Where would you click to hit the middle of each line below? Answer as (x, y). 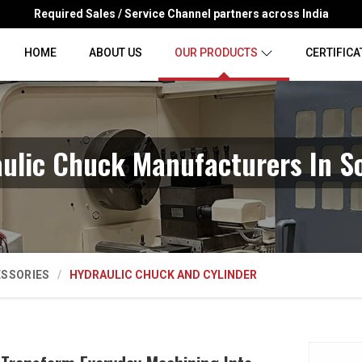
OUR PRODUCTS (216, 53)
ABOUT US (116, 53)
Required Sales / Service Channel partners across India (181, 14)
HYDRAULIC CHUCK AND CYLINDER (164, 275)
